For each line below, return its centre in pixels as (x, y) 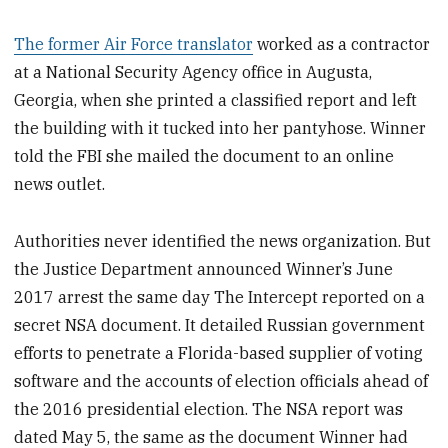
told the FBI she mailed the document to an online (204, 155)
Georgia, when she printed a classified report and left (216, 99)
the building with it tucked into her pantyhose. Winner (220, 127)
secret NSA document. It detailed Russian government (220, 324)
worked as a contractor (342, 43)
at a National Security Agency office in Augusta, (193, 71)
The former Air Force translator (134, 43)
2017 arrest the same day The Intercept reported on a (220, 296)
